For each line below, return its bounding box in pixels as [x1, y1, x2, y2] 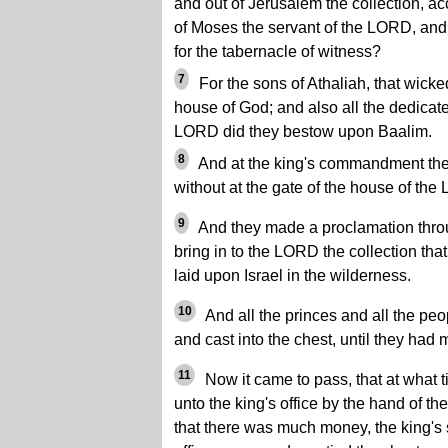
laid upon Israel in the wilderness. [174, 267, 411, 284]
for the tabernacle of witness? [174, 43, 381, 60]
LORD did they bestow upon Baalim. [174, 123, 432, 140]
